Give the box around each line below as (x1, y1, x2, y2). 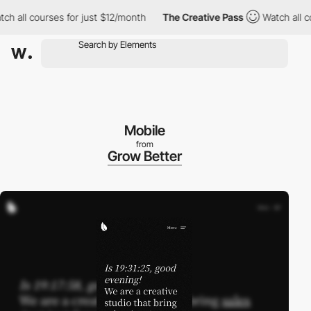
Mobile (124, 122, 165, 139)
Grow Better (107, 148, 182, 165)
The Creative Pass (142, 11, 224, 23)
